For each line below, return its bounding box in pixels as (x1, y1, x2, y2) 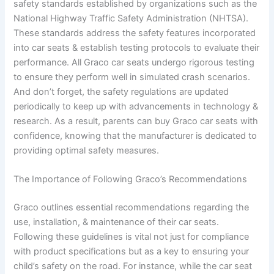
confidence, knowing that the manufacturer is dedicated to (13, 130, 257, 142)
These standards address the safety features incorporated (13, 28, 256, 39)
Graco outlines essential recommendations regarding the (13, 202, 250, 213)
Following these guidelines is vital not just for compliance (13, 231, 250, 243)
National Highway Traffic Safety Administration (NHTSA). (13, 13, 249, 24)
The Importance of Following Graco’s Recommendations (13, 174, 248, 185)
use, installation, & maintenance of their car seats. (13, 217, 220, 228)
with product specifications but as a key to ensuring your (13, 246, 250, 257)
